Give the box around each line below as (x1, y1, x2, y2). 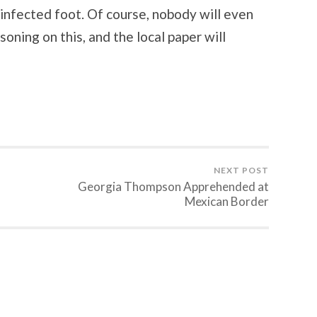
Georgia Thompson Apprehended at (78, 178, 269, 194)
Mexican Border (185, 193, 269, 209)
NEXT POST (214, 164, 269, 175)
